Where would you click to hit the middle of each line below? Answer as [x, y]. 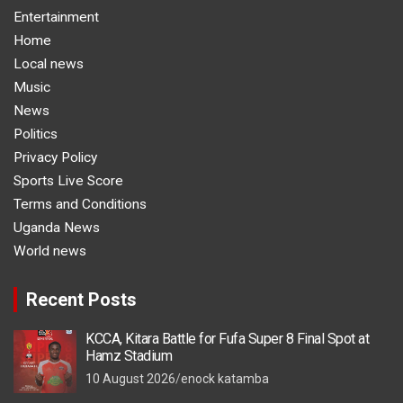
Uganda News [57, 227]
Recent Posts [81, 299]
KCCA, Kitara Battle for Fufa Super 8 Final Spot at [227, 338]
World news [50, 251]
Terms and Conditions [80, 204]
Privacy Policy [55, 157]
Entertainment [56, 17]
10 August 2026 [130, 378]
